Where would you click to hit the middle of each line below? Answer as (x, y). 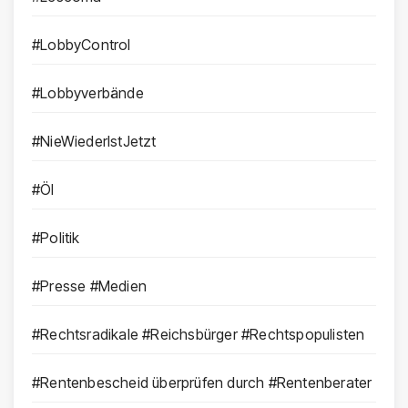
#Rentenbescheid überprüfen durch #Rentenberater (202, 382)
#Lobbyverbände (88, 92)
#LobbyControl (82, 44)
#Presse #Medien (89, 286)
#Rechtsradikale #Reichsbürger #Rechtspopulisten (199, 334)
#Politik (56, 237)
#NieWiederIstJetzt (94, 141)
